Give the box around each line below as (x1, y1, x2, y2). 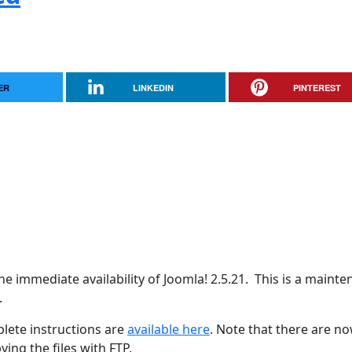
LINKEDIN (133, 82, 174, 93)
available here (127, 321, 210, 338)
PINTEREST (292, 82, 341, 93)
